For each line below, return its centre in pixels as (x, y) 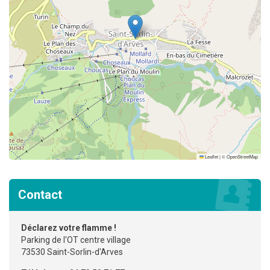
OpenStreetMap (242, 157)
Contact (40, 194)
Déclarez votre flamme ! (69, 228)
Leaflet (211, 157)
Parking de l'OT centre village (76, 240)
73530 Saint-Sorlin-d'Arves (72, 252)
